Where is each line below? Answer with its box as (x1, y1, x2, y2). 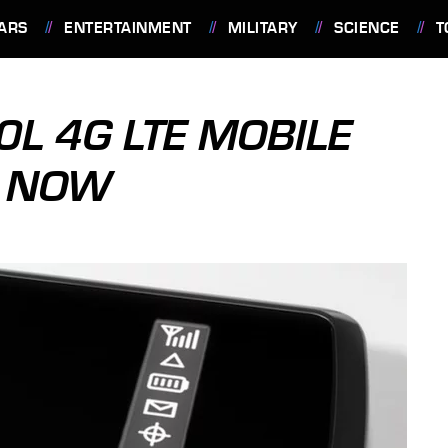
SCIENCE (334, 19, 400, 37)
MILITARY (227, 19, 298, 37)
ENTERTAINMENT (64, 19, 192, 37)
